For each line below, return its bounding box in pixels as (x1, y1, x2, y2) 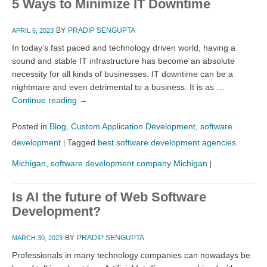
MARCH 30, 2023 (12, 234, 63, 241)
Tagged (67, 137, 95, 147)
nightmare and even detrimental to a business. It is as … (12, 82, 225, 92)
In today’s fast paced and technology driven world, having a (12, 42, 235, 52)
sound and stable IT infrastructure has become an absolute (12, 55, 235, 66)
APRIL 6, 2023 (12, 26, 54, 34)
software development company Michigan (51, 158, 207, 168)
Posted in (12, 121, 47, 131)
